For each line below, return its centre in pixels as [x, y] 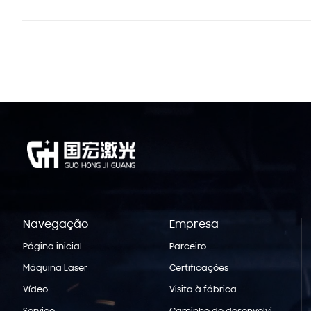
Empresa [194, 225]
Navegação [56, 225]
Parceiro [187, 246]
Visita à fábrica [203, 290]
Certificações [199, 268]
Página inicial [53, 246]
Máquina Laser [56, 268]
